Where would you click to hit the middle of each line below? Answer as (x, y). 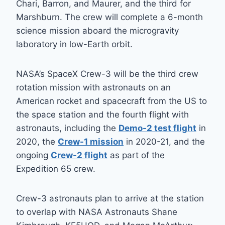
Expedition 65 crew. (56, 169)
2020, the (37, 142)
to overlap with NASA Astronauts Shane (97, 212)
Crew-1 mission (91, 142)
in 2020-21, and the (164, 142)
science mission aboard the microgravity (97, 31)
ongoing (33, 155)
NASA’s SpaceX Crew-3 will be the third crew (107, 74)
